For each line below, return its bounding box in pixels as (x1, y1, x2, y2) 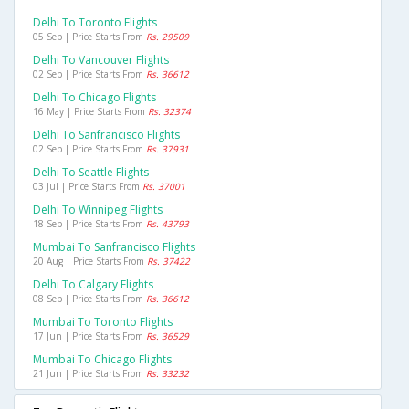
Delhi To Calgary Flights (33, 277, 153, 293)
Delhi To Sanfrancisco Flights (33, 127, 180, 143)
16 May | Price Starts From (33, 105, 148, 119)
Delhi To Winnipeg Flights (33, 202, 163, 218)
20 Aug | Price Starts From (33, 255, 147, 268)
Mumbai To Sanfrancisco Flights (33, 239, 195, 256)
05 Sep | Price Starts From (33, 30, 146, 44)
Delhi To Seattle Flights (33, 164, 149, 181)
